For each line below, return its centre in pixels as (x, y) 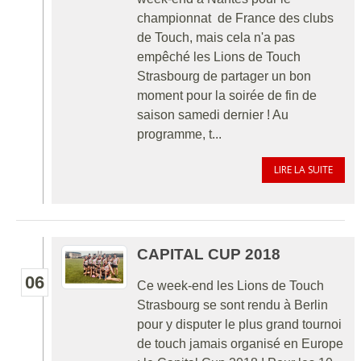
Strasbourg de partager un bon (224, 76)
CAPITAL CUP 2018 (209, 254)
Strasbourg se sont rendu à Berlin (232, 305)
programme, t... (179, 134)
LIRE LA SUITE (303, 169)
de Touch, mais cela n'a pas (216, 37)
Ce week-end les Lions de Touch (230, 285)
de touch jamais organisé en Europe (240, 343)
